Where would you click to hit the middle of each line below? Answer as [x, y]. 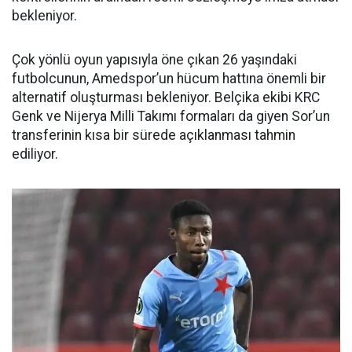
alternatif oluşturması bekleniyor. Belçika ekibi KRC [166, 97]
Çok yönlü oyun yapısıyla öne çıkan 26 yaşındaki [154, 59]
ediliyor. [35, 154]
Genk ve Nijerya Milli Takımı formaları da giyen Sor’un [171, 116]
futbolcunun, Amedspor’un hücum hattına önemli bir [169, 78]
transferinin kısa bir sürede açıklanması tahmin [154, 135]
